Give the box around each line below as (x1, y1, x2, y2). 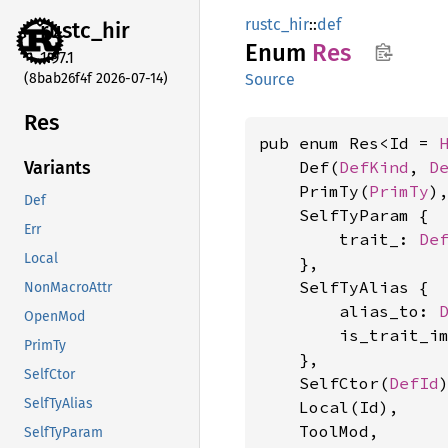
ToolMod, (259, 421, 379, 441)
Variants (24, 157, 91, 180)
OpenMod (24, 308, 85, 326)
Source (245, 70, 295, 89)
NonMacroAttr (24, 279, 112, 297)
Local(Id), (259, 397, 399, 417)
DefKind (339, 157, 409, 177)
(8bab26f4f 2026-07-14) (24, 69, 168, 87)
